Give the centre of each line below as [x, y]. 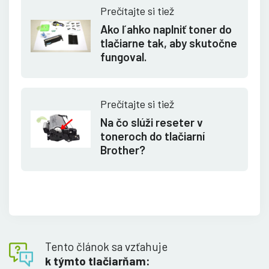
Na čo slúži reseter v [152, 122]
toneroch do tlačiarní [153, 136]
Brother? [123, 150]
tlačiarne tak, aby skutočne [169, 43]
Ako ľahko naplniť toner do [166, 29]
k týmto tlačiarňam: [98, 261]
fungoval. [124, 56]
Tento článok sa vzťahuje [106, 246]
